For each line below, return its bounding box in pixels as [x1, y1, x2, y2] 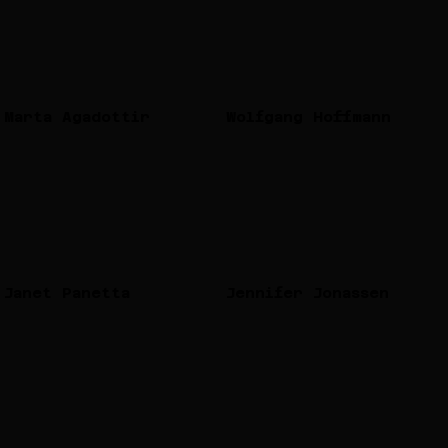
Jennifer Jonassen [225, 283, 389, 301]
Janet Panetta [4, 283, 131, 301]
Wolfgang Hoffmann [225, 107, 391, 125]
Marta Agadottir [4, 107, 151, 125]
